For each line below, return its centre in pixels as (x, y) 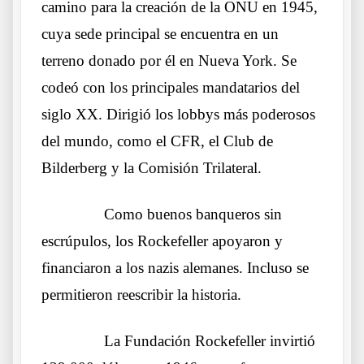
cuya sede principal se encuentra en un (160, 33)
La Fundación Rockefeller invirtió (210, 340)
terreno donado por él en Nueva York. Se (169, 60)
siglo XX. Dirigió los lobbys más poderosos (178, 114)
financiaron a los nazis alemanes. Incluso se (175, 267)
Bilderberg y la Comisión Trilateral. (152, 167)
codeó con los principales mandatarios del (171, 87)
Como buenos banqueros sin (193, 214)
